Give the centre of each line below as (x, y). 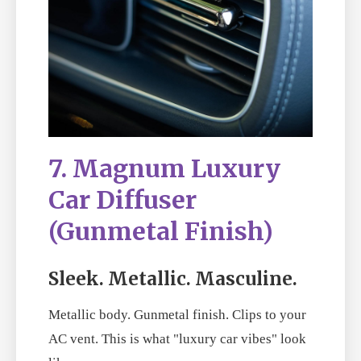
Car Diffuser (122, 200)
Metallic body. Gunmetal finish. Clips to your (177, 315)
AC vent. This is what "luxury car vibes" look (177, 339)
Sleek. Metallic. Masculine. (173, 279)
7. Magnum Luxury (164, 169)
